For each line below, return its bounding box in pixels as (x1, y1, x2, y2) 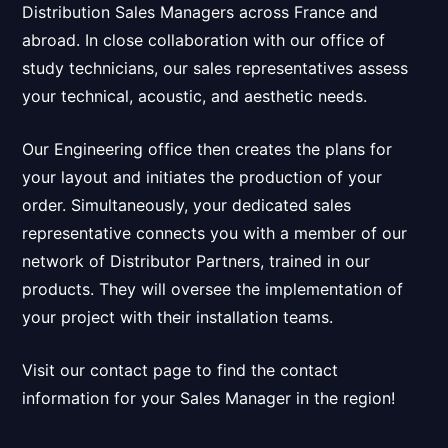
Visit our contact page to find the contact (22, 359, 339, 380)
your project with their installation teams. (22, 306, 334, 327)
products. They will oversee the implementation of (22, 278, 404, 299)
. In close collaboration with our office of (76, 29, 386, 50)
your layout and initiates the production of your (22, 166, 383, 187)
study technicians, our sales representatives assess (22, 57, 409, 78)
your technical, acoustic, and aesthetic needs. (22, 85, 368, 106)
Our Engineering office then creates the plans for (22, 138, 393, 159)
